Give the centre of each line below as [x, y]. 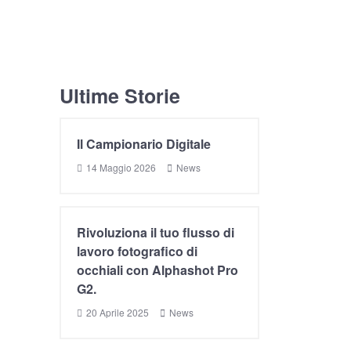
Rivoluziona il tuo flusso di [156, 232]
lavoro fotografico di [137, 251]
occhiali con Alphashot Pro [157, 270]
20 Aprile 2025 [118, 312]
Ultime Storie [120, 96]
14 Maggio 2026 [121, 167]
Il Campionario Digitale [144, 144]
